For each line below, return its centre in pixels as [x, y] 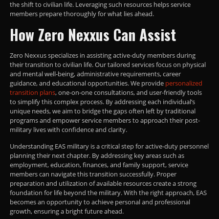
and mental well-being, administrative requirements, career [95, 74]
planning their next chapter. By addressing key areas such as [97, 155]
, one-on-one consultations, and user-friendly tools [129, 92]
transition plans [33, 92]
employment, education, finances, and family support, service [99, 164]
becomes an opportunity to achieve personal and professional [100, 202]
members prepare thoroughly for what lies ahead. [82, 13]
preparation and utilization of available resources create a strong [103, 183]
